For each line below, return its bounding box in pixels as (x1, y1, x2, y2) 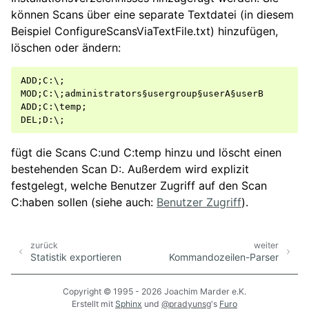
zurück (30, 240, 58, 250)
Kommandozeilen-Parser (169, 250, 279, 263)
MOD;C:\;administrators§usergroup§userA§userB (21, 88, 263, 99)
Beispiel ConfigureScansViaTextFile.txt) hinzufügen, (11, 24, 278, 38)
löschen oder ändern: (11, 41, 121, 54)
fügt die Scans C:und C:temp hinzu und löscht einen (11, 146, 281, 159)
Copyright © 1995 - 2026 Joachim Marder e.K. (63, 286, 246, 297)
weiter (254, 240, 279, 250)
